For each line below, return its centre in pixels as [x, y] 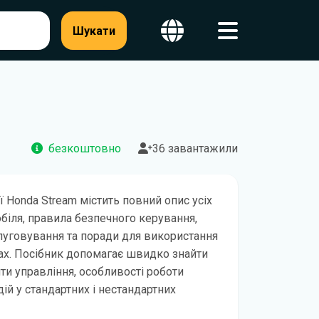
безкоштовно [85, 148]
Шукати [94, 31]
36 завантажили [195, 148]
